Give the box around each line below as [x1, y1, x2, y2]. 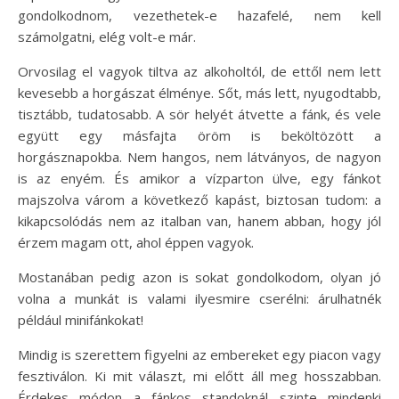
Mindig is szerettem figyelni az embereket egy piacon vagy [18, 346, 381, 363]
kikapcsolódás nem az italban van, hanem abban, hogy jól [18, 212, 381, 230]
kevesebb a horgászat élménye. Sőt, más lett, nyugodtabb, [18, 84, 381, 102]
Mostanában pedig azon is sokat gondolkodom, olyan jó [18, 268, 381, 286]
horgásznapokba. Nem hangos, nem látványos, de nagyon [18, 148, 381, 166]
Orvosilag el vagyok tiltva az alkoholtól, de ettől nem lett [18, 62, 381, 80]
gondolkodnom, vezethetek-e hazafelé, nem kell [18, 6, 381, 24]
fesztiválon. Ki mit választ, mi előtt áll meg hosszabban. [18, 367, 381, 385]
